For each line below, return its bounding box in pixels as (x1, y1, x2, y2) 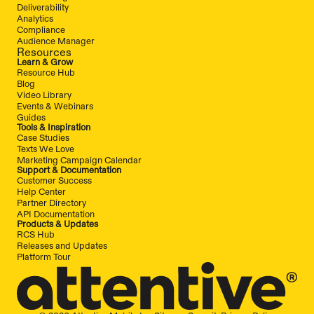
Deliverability (17, 1, 69, 13)
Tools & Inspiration (17, 121, 90, 133)
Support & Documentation (17, 164, 121, 176)
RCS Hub (17, 228, 55, 240)
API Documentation (17, 208, 95, 220)
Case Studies (17, 132, 69, 144)
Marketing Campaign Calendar (17, 154, 142, 166)
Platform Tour (17, 251, 71, 263)
